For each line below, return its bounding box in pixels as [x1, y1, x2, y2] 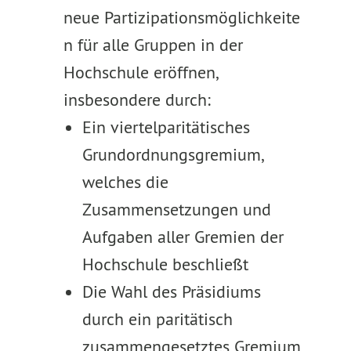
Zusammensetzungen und [81, 198, 271, 220]
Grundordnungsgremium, [81, 143, 262, 165]
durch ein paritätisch [81, 308, 233, 330]
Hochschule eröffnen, [63, 61, 217, 83]
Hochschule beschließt [81, 253, 248, 275]
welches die [81, 171, 168, 193]
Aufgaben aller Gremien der [81, 226, 284, 248]
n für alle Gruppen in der [63, 34, 243, 56]
